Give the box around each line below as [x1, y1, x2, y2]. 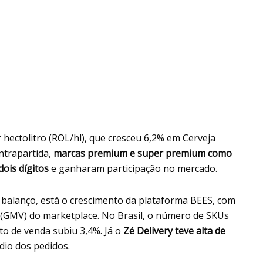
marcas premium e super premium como [53, 146, 232, 160]
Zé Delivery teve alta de [123, 224, 225, 237]
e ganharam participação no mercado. [49, 161, 217, 175]
